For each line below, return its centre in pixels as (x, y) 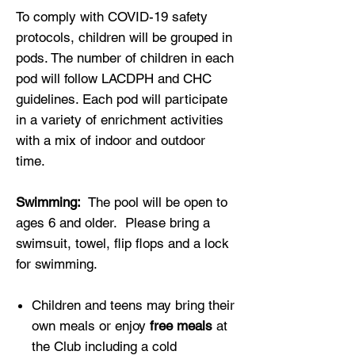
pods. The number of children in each (125, 58)
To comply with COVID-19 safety (112, 17)
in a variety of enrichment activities (120, 120)
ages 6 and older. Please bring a (113, 223)
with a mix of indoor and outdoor (111, 140)
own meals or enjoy (91, 326)
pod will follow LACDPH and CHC (114, 78)
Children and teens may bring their (133, 305)
